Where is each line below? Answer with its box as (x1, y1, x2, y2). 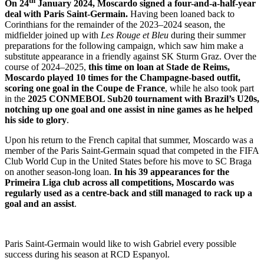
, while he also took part (165, 82, 254, 93)
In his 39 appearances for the (114, 166, 229, 177)
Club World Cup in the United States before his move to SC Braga (5, 156, 252, 166)
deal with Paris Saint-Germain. (5, 8, 128, 19)
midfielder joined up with (5, 29, 101, 40)
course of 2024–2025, (5, 61, 88, 72)
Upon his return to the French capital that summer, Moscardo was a (5, 134, 253, 145)
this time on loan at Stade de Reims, (88, 61, 230, 72)
